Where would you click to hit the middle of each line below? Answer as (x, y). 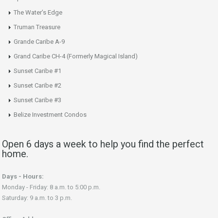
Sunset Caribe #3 (37, 100)
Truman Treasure (37, 27)
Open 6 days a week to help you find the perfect (103, 144)
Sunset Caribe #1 (37, 71)
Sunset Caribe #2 (37, 85)
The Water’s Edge (38, 12)
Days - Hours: (23, 176)
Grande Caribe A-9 (39, 42)
